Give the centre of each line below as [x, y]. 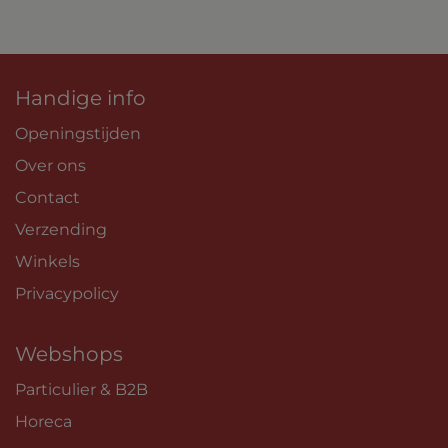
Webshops [69, 353]
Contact [47, 197]
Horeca [45, 421]
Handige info [80, 97]
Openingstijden [78, 133]
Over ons [50, 165]
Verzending [61, 229]
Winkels [47, 261]
